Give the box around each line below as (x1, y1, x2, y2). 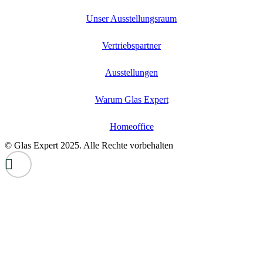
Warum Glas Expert (95, 95, 168, 105)
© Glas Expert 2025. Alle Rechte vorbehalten (5, 140, 173, 151)
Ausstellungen (105, 68, 158, 78)
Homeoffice (109, 122, 154, 132)
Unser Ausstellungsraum (86, 14, 177, 24)
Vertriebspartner (102, 41, 161, 51)
